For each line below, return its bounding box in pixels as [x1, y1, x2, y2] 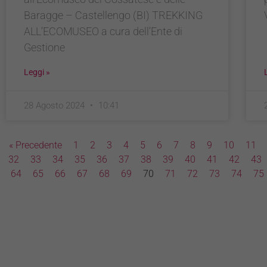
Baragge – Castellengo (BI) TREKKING [24, 8, 203, 21]
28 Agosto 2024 [24, 100, 87, 111]
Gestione [24, 41, 65, 54]
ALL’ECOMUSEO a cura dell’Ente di [24, 24, 182, 38]
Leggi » [24, 67, 50, 77]
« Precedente [9, 139, 62, 151]
